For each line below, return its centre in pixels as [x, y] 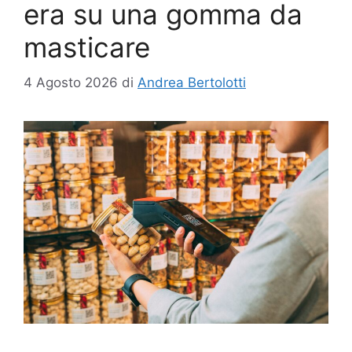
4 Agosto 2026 [71, 82]
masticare [87, 48]
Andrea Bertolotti [192, 82]
